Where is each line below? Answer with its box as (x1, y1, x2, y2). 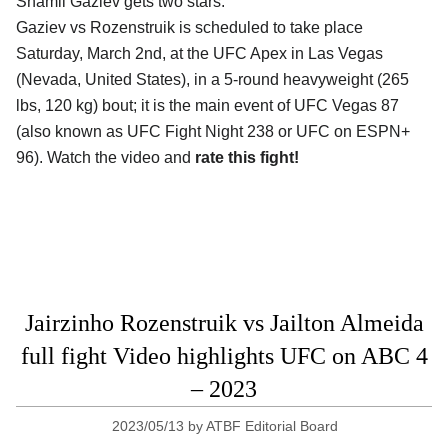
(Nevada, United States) (16, 70, 186, 88)
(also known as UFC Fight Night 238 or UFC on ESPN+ (16, 122, 410, 140)
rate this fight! (195, 148, 299, 166)
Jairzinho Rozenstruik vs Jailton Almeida (24, 310, 424, 337)
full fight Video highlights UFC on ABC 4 (20, 343, 428, 370)
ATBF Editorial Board (206, 418, 339, 435)
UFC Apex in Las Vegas (213, 44, 383, 62)
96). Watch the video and (16, 148, 195, 166)
